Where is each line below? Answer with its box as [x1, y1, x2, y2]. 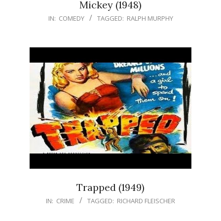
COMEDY [58, 14, 84, 23]
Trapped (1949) [76, 181, 145, 193]
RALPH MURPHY [126, 14, 173, 23]
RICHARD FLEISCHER [117, 196, 175, 205]
